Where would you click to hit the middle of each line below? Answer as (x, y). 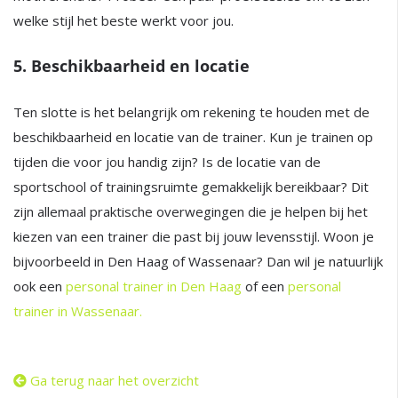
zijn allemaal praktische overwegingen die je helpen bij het (191, 211)
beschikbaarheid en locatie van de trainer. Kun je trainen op (193, 137)
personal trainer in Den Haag (154, 286)
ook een (40, 286)
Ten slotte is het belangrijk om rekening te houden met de (191, 112)
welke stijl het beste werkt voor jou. (125, 20)
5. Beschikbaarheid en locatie (134, 66)
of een (265, 286)
